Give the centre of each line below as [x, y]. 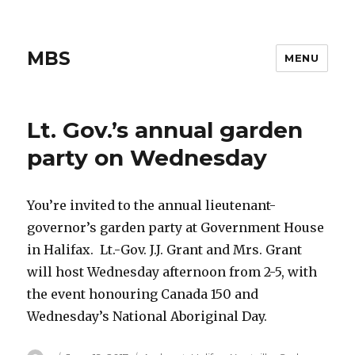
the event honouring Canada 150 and [143, 294]
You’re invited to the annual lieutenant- [152, 205]
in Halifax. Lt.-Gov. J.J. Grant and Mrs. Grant [165, 250]
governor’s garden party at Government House [176, 227]
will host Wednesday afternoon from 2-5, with [172, 272]
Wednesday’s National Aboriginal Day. [147, 316]
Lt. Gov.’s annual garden [165, 130]
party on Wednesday [147, 158]
